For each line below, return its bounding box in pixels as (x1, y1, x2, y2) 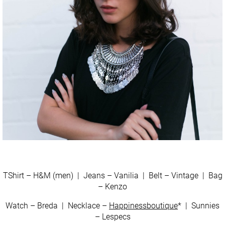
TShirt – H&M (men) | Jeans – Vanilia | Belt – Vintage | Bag (3, 170, 222, 180)
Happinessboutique (109, 200, 178, 210)
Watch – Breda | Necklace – (6, 200, 109, 210)
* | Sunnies (178, 200, 219, 210)
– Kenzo (98, 181, 127, 191)
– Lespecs (94, 211, 131, 221)
